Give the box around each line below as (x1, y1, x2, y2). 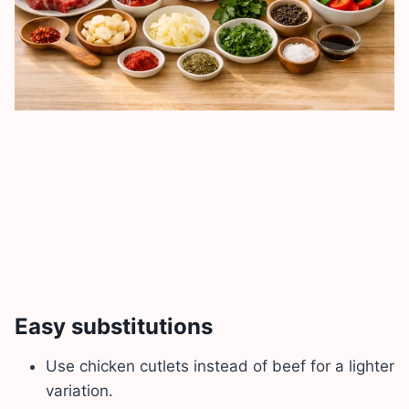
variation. (46, 381, 113, 400)
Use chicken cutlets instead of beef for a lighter (46, 356, 394, 375)
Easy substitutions (15, 312, 213, 340)
